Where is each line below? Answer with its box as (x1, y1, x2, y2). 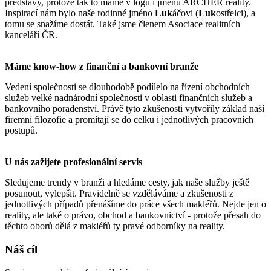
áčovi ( (172, 7, 198, 18)
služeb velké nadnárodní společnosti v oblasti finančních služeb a (5, 92, 252, 103)
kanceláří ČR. (5, 29, 57, 40)
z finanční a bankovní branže (77, 60, 198, 71)
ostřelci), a (216, 7, 255, 18)
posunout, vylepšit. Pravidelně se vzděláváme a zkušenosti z (5, 188, 233, 198)
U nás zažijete (5, 156, 61, 167)
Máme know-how (5, 60, 77, 71)
